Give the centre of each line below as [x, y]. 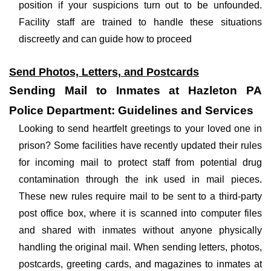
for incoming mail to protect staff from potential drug [140, 162]
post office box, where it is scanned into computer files [140, 213]
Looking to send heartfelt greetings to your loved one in [140, 129]
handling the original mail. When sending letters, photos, [140, 247]
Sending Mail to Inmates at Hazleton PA [135, 90]
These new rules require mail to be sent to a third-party [140, 196]
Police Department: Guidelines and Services [131, 110]
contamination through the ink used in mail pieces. [140, 179]
